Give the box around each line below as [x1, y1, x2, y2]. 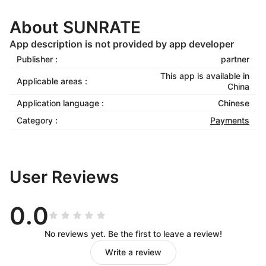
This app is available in [160, 71, 249, 81]
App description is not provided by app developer [9, 38, 234, 50]
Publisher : [17, 54, 58, 64]
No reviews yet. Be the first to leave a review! [44, 229, 222, 239]
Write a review [104, 247, 161, 257]
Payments [210, 115, 249, 125]
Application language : [17, 98, 104, 108]
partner [221, 54, 249, 64]
